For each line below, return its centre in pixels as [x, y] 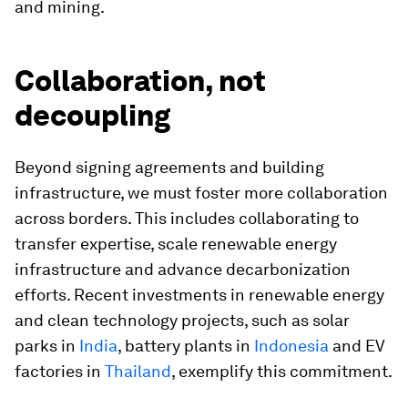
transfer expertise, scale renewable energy [176, 244]
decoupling [92, 115]
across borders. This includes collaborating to [187, 218]
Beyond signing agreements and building [169, 167]
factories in [60, 371]
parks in [47, 346]
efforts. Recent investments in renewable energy [199, 295]
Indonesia [291, 346]
